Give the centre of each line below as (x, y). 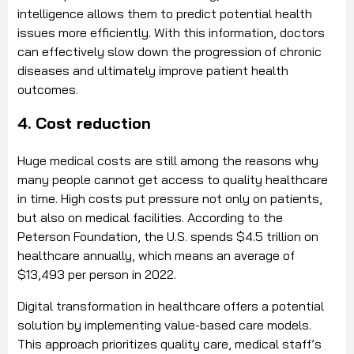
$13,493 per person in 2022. (98, 275)
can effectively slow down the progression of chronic (169, 52)
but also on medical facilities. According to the (150, 218)
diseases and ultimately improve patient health (153, 71)
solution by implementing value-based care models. (164, 325)
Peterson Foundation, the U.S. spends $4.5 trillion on (168, 237)
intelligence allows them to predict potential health (165, 14)
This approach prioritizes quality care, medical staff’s (169, 344)
